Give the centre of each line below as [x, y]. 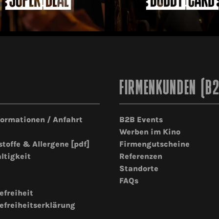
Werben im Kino [150, 131]
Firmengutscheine [154, 144]
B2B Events [141, 119]
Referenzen [141, 156]
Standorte [139, 168]
